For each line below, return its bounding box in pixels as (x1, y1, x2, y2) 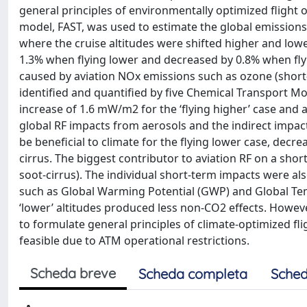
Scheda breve (30, 265, 116, 282)
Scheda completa (138, 265, 247, 282)
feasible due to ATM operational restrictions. (19, 233, 249, 248)
